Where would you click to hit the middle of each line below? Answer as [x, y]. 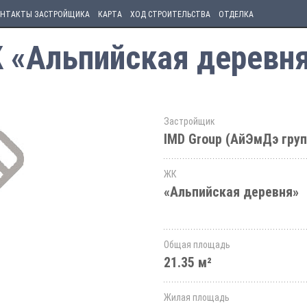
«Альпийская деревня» [231, 192]
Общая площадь [197, 245]
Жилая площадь [197, 297]
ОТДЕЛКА [236, 14]
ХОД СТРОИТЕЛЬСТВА [170, 14]
